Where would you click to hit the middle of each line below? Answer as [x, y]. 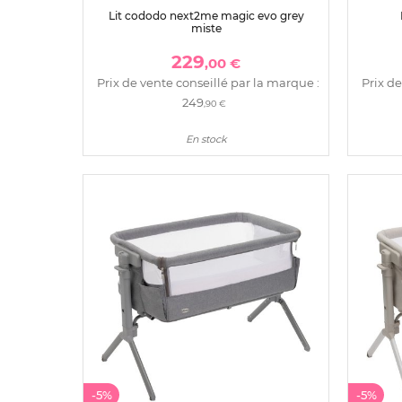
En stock [206, 140]
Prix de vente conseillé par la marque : [208, 83]
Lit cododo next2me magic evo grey [206, 15]
